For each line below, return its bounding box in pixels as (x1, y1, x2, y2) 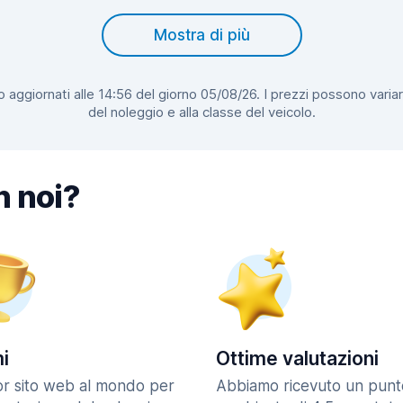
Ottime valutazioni (216, 347, 379, 370)
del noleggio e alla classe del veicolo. (87, 103, 316, 121)
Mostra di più (153, 26, 250, 44)
